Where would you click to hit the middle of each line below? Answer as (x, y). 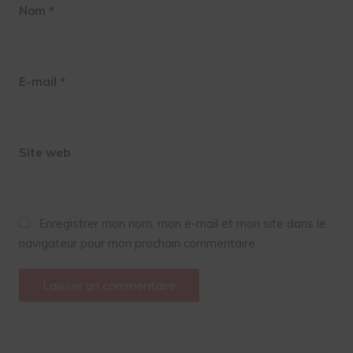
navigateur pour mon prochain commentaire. (138, 243)
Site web (44, 152)
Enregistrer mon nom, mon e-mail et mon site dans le (182, 223)
